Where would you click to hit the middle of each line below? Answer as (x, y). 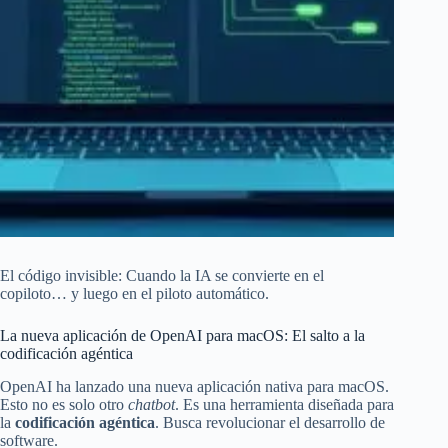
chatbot (151, 405)
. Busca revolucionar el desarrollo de (270, 423)
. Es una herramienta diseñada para (284, 405)
